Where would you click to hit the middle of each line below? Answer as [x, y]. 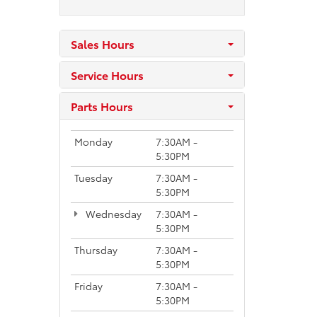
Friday [88, 286]
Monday [93, 141]
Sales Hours [102, 43]
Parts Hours [102, 105]
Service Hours [107, 74]
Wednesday [112, 213]
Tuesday [93, 177]
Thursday [96, 249]
